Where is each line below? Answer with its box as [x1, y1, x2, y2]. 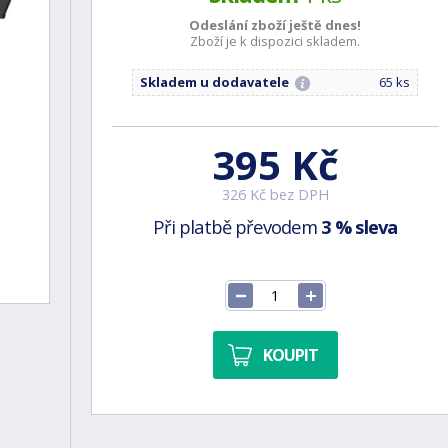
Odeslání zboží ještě [189, 16, 326, 34]
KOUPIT [262, 343, 318, 366]
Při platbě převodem [153, 214, 322, 239]
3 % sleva [321, 214, 398, 239]
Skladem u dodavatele [139, 73, 289, 91]
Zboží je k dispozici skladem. [190, 32, 361, 50]
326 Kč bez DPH [221, 185, 329, 204]
